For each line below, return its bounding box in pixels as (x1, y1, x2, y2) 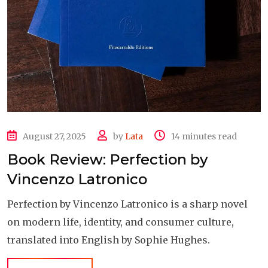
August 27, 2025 (23, 131, 86, 142)
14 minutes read (171, 131, 237, 142)
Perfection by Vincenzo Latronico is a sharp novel (7, 198, 248, 210)
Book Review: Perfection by (7, 151, 208, 168)
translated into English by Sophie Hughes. (7, 234, 210, 246)
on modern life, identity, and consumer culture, (7, 216, 234, 228)
